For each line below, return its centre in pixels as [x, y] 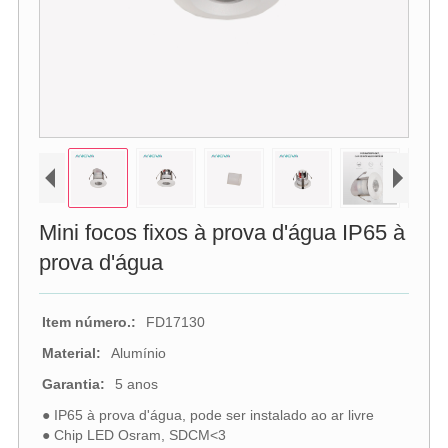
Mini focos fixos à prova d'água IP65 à [221, 232]
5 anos [136, 383]
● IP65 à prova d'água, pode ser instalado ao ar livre [207, 414]
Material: [71, 352]
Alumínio [138, 352]
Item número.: [88, 321]
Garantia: [73, 383]
